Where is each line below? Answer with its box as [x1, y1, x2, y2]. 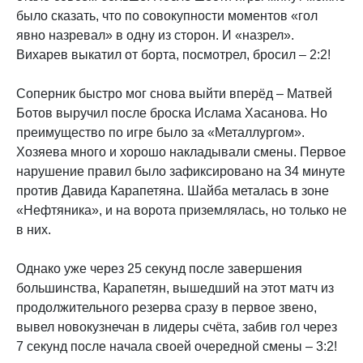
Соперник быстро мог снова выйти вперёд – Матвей [16, 87, 332, 100]
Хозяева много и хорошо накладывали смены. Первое [16, 145, 346, 159]
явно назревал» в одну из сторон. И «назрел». [16, 28, 294, 42]
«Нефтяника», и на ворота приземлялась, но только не [16, 203, 347, 217]
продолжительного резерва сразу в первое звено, [16, 301, 317, 314]
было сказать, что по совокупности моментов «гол [16, 9, 318, 23]
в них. [16, 223, 51, 237]
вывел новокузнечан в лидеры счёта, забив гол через [16, 320, 337, 334]
